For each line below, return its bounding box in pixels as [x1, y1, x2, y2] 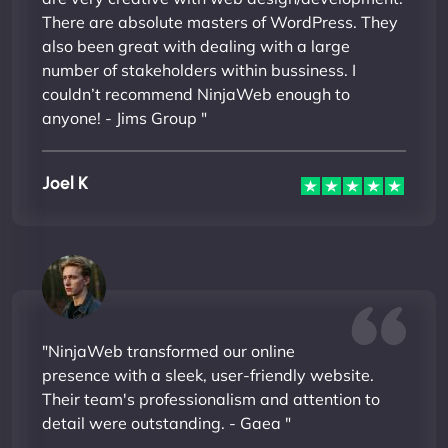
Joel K [42, 172, 89, 194]
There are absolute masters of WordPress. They [42, 11, 398, 32]
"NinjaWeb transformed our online [42, 340, 295, 361]
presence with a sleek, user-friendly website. [42, 364, 374, 385]
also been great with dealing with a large [42, 35, 350, 56]
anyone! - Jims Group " [42, 107, 207, 128]
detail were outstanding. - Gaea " [42, 412, 291, 433]
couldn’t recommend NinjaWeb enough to [42, 83, 350, 104]
